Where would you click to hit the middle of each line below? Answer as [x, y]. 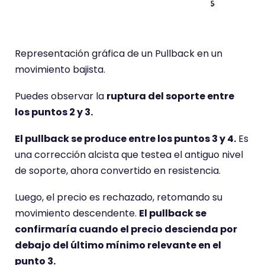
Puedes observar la [61, 96]
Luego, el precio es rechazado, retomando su [119, 198]
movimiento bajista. [60, 70]
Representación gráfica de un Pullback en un [119, 54]
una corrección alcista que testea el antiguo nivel [129, 155]
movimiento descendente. [77, 214]
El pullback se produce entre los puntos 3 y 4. [125, 139]
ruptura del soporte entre [170, 96]
